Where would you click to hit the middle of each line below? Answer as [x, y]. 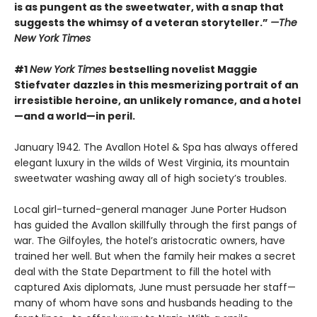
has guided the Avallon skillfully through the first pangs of [156, 225]
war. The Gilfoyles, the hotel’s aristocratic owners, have [150, 241]
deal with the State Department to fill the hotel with [143, 272]
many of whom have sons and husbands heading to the [154, 303]
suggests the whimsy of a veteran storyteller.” [142, 23]
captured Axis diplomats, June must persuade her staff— [155, 288]
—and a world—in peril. [75, 116]
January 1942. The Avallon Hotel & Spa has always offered [156, 148]
